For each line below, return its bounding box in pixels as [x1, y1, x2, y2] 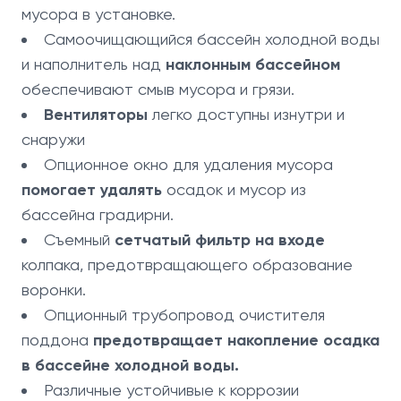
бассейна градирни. [21, 205, 174, 224]
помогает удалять [21, 180, 166, 200]
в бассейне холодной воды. [21, 355, 239, 375]
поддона [21, 330, 93, 349]
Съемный [44, 230, 115, 249]
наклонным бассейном [166, 55, 340, 74]
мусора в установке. [21, 4, 175, 23]
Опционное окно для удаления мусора [44, 155, 333, 174]
